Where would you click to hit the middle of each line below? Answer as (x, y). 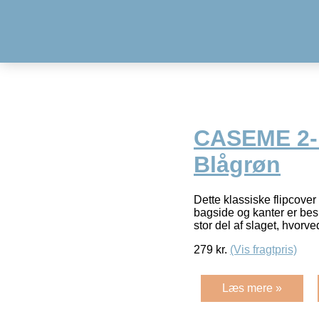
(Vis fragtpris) (263, 249)
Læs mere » (252, 288)
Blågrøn (237, 165)
